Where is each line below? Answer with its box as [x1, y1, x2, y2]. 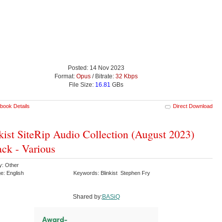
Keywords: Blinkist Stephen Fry [73, 169, 152, 176]
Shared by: [72, 193, 102, 200]
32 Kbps [115, 72, 138, 80]
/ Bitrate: [91, 72, 115, 80]
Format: [55, 72, 76, 80]
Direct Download [173, 103, 213, 109]
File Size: [69, 81, 95, 88]
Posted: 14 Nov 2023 [68, 64, 124, 71]
